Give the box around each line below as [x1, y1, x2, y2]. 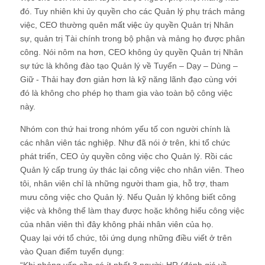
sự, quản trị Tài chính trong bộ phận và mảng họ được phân [20, 33, 245, 43]
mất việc [111, 20, 142, 30]
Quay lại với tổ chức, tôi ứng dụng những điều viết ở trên [20, 232, 232, 243]
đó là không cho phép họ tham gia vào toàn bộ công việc [20, 88, 232, 98]
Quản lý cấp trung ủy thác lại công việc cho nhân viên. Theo [20, 164, 244, 174]
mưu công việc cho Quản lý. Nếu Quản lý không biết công [20, 192, 236, 202]
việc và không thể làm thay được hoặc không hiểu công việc [20, 205, 244, 215]
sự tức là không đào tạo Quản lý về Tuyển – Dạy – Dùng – [20, 60, 238, 70]
